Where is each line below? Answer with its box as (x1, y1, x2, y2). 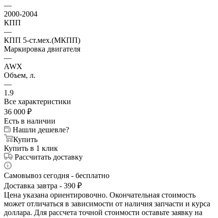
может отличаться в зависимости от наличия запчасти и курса (4, 199, 210, 208)
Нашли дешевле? (13, 125, 69, 134)
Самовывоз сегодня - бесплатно (4, 171, 109, 180)
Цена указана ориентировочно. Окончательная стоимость (4, 190, 196, 199)
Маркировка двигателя (4, 44, 80, 53)
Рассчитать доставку (15, 152, 83, 161)
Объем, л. (4, 71, 36, 79)
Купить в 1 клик (4, 144, 58, 152)
